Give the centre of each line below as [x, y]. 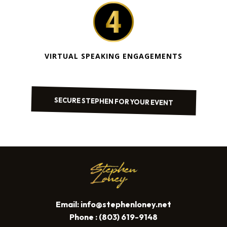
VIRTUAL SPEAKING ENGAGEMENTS [113, 56]
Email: [68, 204]
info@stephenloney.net [126, 204]
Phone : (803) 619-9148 [113, 217]
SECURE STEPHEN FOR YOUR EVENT [113, 101]
